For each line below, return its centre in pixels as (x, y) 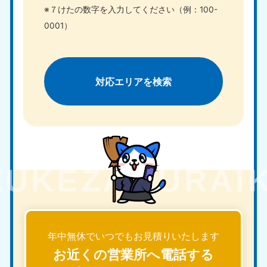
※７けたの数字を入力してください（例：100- (131, 10)
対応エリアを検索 (133, 81)
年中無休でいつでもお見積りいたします (133, 237)
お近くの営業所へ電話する (133, 254)
